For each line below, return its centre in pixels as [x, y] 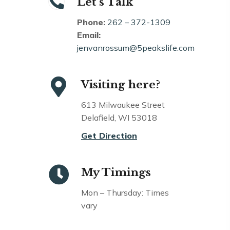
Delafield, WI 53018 [119, 117]
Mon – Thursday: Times [125, 192]
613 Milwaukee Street [123, 104]
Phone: [91, 22]
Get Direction [109, 135]
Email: [89, 35]
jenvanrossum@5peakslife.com [136, 47]
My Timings [116, 172]
